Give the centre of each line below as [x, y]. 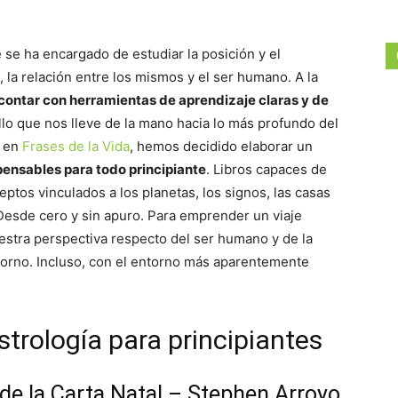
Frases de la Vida [76, 146]
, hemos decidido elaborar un [221, 146]
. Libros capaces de [267, 169]
